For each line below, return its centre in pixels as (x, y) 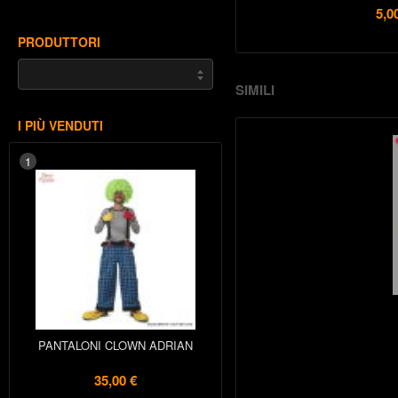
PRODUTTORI (59, 42)
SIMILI (255, 90)
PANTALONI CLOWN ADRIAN (115, 345)
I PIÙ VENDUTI (60, 125)
